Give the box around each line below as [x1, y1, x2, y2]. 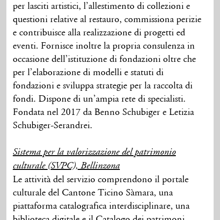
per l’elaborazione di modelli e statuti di [13, 67, 164, 78]
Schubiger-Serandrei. [13, 120, 93, 131]
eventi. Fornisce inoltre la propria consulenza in [13, 41, 195, 51]
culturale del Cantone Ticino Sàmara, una [13, 188, 173, 198]
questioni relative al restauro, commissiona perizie [13, 14, 202, 25]
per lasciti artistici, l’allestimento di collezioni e [13, 1, 191, 11]
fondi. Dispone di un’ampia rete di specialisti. [13, 94, 186, 104]
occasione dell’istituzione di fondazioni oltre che [13, 54, 196, 64]
